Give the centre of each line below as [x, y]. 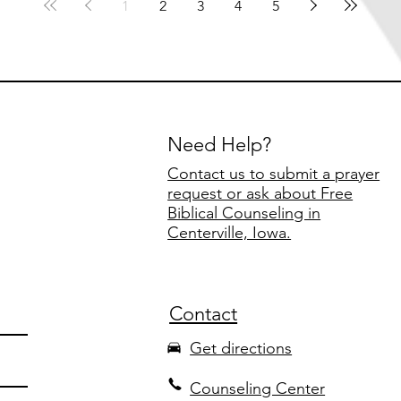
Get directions [241, 349]
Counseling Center [258, 389]
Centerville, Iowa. [230, 233]
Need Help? [220, 145]
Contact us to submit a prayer [274, 174]
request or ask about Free [260, 194]
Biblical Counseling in [244, 213]
